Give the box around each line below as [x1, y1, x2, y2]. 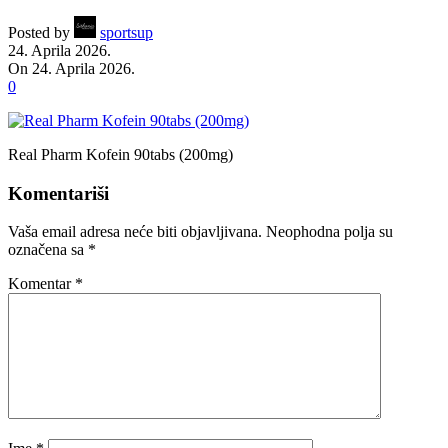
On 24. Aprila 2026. [8, 59, 135, 77]
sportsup [100, 23, 153, 41]
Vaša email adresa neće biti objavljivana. [8, 223, 262, 241]
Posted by [8, 23, 70, 41]
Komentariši [8, 182, 109, 204]
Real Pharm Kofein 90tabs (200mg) [8, 145, 233, 163]
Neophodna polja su [266, 223, 393, 241]
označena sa [8, 241, 88, 259]
